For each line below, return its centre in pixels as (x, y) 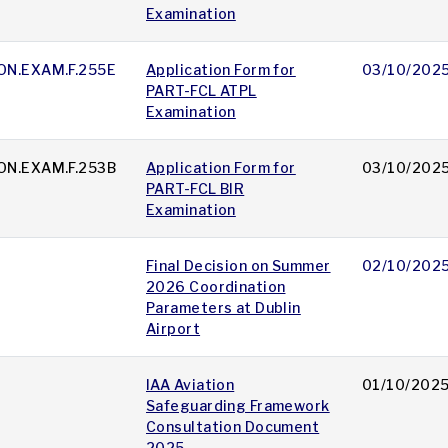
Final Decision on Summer (238, 266)
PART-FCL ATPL (201, 91)
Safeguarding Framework (238, 406)
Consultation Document (233, 427)
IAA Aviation (190, 385)
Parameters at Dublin (223, 308)
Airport (173, 329)
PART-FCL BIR (195, 189)
